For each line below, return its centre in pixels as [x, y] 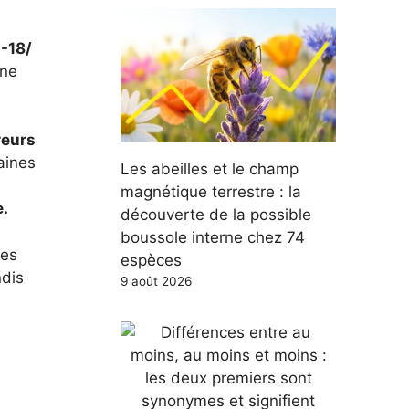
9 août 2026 [156, 281]
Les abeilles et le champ [210, 169]
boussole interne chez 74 [213, 237]
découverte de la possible [216, 215]
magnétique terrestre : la [211, 192]
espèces [151, 260]
